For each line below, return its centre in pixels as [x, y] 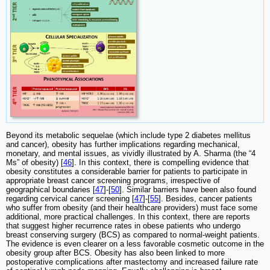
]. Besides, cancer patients [206, 198]
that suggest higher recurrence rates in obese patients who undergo [123, 225]
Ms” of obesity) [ [35, 162]
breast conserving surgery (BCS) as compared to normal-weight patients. [133, 234]
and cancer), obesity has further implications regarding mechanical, [123, 144]
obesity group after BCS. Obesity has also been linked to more [115, 253]
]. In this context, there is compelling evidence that [160, 162]
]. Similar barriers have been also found [188, 189]
